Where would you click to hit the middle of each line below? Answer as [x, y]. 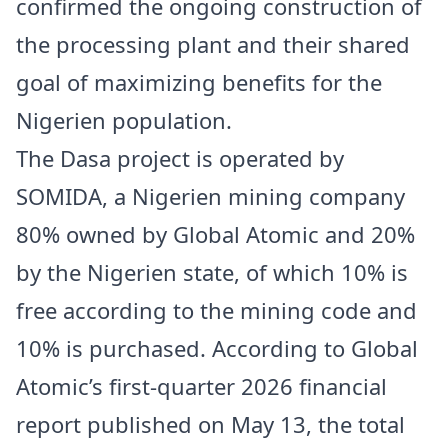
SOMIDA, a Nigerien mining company [210, 195]
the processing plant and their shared [213, 43]
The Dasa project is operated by [180, 157]
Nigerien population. [124, 119]
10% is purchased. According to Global [217, 347]
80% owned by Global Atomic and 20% [215, 233]
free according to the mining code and [216, 309]
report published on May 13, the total [210, 423]
